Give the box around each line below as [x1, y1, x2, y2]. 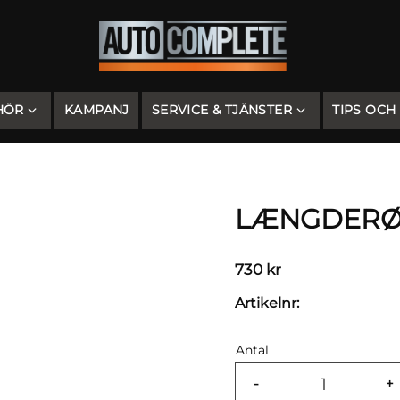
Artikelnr [234, 294, 296, 312]
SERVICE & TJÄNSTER [151, 102, 293, 118]
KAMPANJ [63, 102, 129, 118]
